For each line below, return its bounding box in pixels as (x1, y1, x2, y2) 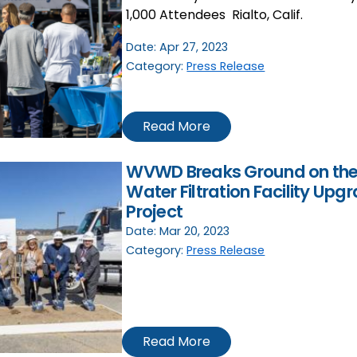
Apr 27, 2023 (159, 39, 229, 56)
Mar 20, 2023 (159, 223, 230, 240)
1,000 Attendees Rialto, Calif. (126, 6, 304, 25)
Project (126, 199, 183, 225)
